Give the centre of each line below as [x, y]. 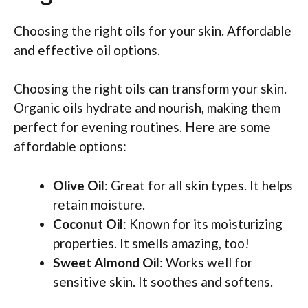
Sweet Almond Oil [106, 262]
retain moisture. [99, 204]
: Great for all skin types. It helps [199, 185]
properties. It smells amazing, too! [151, 243]
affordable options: [70, 146]
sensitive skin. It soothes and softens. [163, 281]
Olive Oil [79, 185]
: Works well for [206, 262]
